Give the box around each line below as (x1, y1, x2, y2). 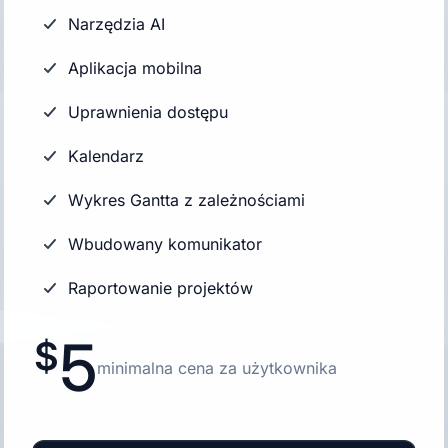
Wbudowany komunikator (68, 234, 262, 254)
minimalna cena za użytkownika (97, 358, 337, 378)
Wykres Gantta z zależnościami (68, 190, 305, 210)
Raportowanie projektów (68, 278, 253, 298)
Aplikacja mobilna (68, 58, 202, 78)
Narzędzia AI (68, 14, 165, 34)
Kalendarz (68, 146, 144, 166)
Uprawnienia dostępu (68, 102, 228, 122)
